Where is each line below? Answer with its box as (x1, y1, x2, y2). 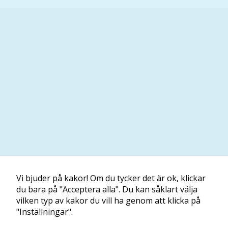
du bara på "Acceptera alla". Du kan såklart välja (16, 184, 197, 195)
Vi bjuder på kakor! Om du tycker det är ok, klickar (16, 173, 206, 184)
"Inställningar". (16, 206, 73, 217)
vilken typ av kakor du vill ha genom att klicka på (16, 195, 201, 206)
